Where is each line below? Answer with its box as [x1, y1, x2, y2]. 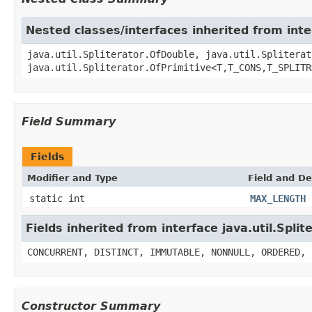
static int [29, 192, 85, 204]
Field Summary [22, 114, 116, 128]
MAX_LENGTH [250, 192, 306, 204]
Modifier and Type [27, 172, 118, 183]
